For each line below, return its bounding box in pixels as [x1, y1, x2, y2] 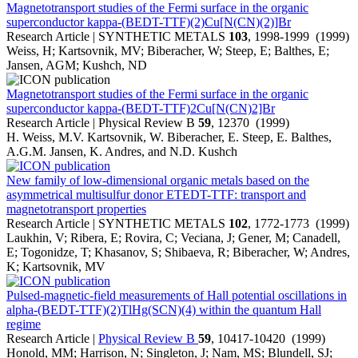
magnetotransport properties [6, 202, 146, 217]
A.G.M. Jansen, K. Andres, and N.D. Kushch [6, 145, 237, 159]
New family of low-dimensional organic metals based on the [6, 173, 309, 188]
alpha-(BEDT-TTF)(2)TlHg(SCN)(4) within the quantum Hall [6, 303, 321, 317]
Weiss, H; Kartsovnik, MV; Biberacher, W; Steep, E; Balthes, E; [6, 44, 329, 58]
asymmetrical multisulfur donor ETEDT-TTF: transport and [6, 188, 306, 202]
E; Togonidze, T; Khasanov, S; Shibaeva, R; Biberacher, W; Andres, [6, 245, 350, 260]
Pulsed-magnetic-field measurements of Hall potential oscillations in [6, 288, 347, 303]
